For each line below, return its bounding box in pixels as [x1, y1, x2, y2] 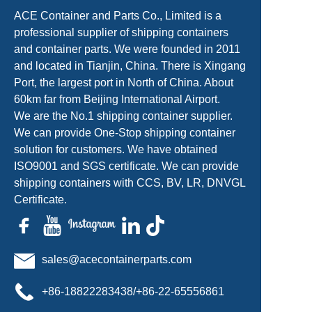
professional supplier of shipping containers [14, 26, 228, 38]
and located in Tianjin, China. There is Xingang [14, 60, 246, 72]
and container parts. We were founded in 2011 [14, 43, 240, 55]
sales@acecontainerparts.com [41, 253, 192, 265]
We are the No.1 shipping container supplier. [14, 110, 233, 122]
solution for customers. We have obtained [14, 143, 217, 155]
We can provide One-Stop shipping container [14, 127, 235, 139]
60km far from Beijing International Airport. [14, 93, 220, 105]
